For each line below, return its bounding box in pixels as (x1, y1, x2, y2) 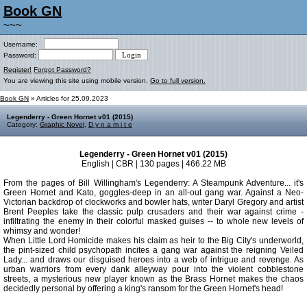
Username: (3, 40, 44, 48)
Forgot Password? (34, 66, 91, 73)
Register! (3, 66, 32, 73)
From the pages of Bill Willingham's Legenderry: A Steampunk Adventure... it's (3, 178, 304, 188)
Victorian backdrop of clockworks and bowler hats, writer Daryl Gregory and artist (3, 197, 304, 207)
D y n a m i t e (88, 121, 132, 128)
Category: (7, 121, 40, 128)
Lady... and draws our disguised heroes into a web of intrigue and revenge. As (3, 255, 304, 265)
